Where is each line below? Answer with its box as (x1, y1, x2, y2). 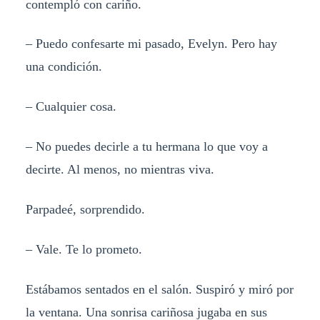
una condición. (25, 59, 102, 74)
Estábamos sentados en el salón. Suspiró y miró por (25, 281, 294, 296)
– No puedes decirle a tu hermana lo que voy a (25, 139, 268, 154)
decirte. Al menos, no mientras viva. (25, 162, 214, 177)
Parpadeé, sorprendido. (25, 202, 145, 217)
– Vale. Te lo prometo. (25, 241, 142, 256)
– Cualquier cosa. (25, 99, 116, 114)
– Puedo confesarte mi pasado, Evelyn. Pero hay (25, 36, 277, 51)
